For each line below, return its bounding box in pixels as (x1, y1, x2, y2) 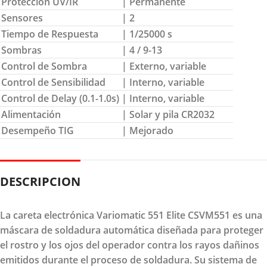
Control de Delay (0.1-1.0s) (1, 91, 119, 105)
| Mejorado (122, 123, 173, 137)
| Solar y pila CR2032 (122, 107, 215, 121)
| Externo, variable (122, 59, 206, 73)
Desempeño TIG (1, 123, 74, 137)
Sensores (1, 11, 43, 24)
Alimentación (1, 107, 61, 121)
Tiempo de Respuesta (1, 27, 98, 41)
